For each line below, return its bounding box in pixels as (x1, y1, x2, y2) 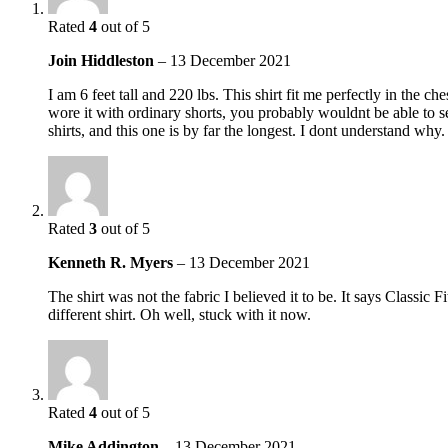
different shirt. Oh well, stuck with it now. (48, 306, 311, 324)
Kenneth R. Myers (48, 254, 177, 272)
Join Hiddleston (48, 52, 158, 70)
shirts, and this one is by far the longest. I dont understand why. (48, 122, 445, 140)
